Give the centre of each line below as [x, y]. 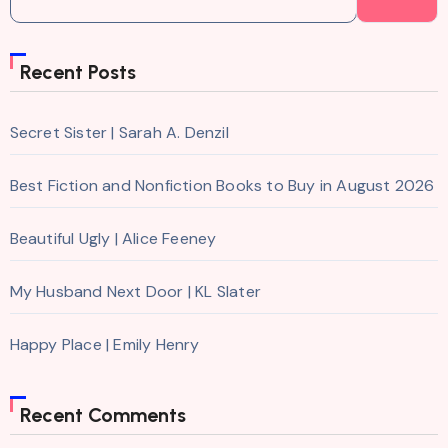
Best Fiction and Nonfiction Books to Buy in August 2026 [222, 186]
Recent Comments [102, 415]
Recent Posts [77, 72]
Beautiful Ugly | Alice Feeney [113, 239]
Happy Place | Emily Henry [104, 345]
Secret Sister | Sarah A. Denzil [119, 133]
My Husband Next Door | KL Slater [135, 292]
